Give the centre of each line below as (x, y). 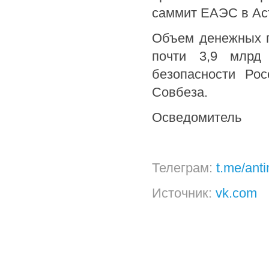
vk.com (236, 193)
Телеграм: (184, 168)
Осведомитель (197, 117)
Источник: (184, 193)
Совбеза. (180, 92)
